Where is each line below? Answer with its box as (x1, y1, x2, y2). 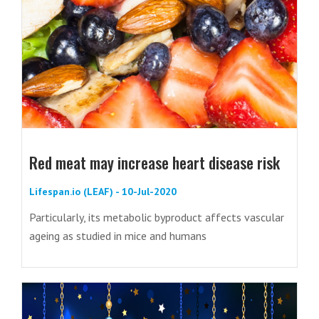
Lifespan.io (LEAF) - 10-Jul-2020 (29, 185, 177, 199)
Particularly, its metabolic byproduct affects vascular (29, 210, 284, 225)
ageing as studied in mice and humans (29, 229, 206, 244)
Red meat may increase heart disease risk (29, 151, 280, 174)
